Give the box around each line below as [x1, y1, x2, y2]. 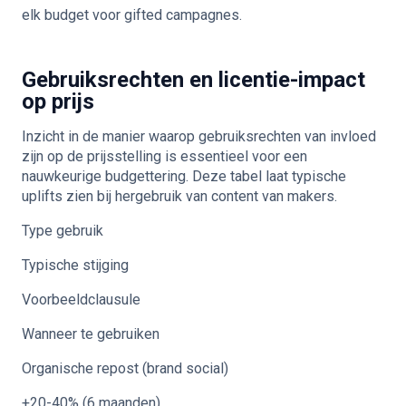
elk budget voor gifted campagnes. [22, 6, 242, 24]
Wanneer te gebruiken [22, 325, 159, 343]
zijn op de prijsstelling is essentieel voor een [22, 148, 307, 165]
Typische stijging [22, 256, 129, 274]
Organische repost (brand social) [22, 360, 228, 377]
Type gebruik [22, 222, 103, 239]
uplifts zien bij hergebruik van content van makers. [22, 188, 337, 205]
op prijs [22, 89, 94, 114]
